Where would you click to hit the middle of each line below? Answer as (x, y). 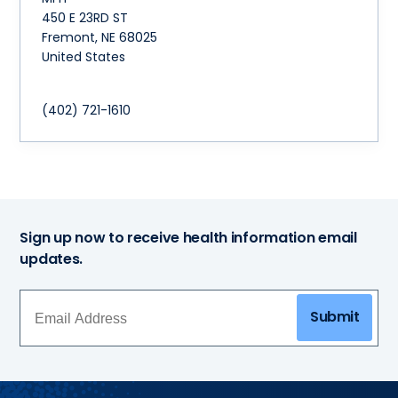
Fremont (69, 38)
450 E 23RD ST (85, 18)
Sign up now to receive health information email (188, 238)
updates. (52, 259)
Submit (335, 317)
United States (84, 57)
